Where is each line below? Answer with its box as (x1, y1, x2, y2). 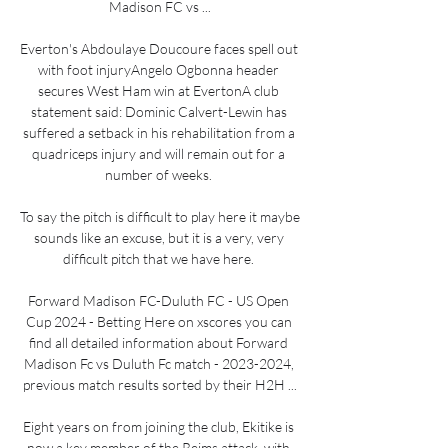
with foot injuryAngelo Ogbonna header (38, 60, 279, 78)
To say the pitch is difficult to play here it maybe (20, 207, 300, 225)
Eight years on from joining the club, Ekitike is (23, 417, 294, 435)
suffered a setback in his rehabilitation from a (22, 123, 295, 141)
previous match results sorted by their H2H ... (23, 375, 297, 393)
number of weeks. (105, 165, 215, 183)
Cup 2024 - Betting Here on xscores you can (25, 312, 292, 330)
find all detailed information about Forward (29, 333, 288, 351)
